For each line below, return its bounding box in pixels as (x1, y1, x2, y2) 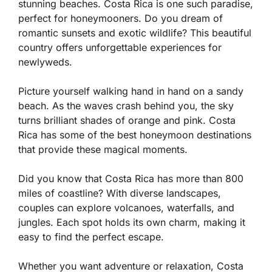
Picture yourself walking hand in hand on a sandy (18, 85, 243, 97)
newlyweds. (18, 56, 72, 68)
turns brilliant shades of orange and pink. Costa (18, 114, 236, 126)
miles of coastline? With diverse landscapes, (18, 187, 221, 199)
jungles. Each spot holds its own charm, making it (18, 216, 245, 228)
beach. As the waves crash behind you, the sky (18, 100, 234, 112)
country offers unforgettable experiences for (18, 41, 222, 53)
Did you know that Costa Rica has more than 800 (18, 172, 243, 185)
